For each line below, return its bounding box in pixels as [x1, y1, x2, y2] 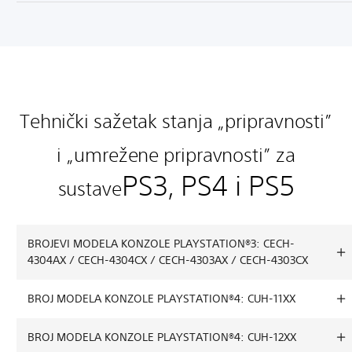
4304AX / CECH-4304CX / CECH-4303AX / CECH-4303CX [27, 252, 308, 267]
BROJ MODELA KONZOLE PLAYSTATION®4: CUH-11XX [27, 291, 295, 306]
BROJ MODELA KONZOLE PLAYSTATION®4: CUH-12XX [27, 329, 296, 344]
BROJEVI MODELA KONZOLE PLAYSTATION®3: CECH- [27, 236, 295, 251]
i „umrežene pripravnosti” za [57, 143, 295, 166]
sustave [57, 177, 122, 200]
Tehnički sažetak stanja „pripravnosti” [19, 109, 333, 132]
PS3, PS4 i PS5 [121, 169, 295, 201]
